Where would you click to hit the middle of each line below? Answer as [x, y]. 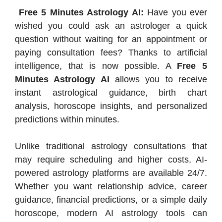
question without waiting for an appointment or [111, 39]
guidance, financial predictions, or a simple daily [111, 200]
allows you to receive [158, 79]
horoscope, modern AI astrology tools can [111, 213]
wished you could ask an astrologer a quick [111, 26]
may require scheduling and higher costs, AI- [111, 160]
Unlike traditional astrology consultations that [111, 146]
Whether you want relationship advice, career [111, 186]
